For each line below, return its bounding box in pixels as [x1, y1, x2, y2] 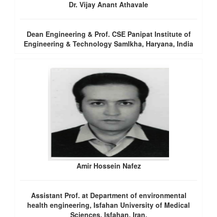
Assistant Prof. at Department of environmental [31, 190, 186, 200]
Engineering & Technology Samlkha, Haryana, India [24, 39, 193, 48]
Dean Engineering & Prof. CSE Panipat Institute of [26, 29, 191, 39]
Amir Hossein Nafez [76, 161, 141, 170]
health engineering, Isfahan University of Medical [27, 200, 190, 210]
